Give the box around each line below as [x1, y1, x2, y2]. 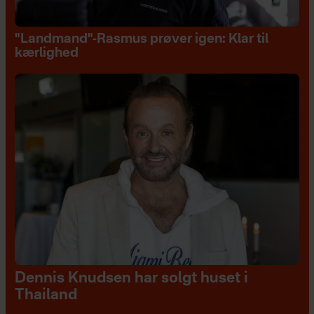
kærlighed [14, 47, 78, 60]
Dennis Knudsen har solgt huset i [14, 271, 248, 286]
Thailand [14, 287, 77, 303]
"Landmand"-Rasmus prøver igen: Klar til [14, 33, 268, 46]
